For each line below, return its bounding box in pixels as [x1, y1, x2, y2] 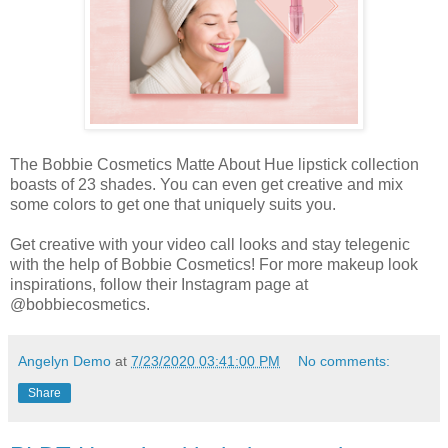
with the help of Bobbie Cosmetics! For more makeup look [10, 256, 418, 274]
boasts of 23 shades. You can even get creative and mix [10, 176, 403, 194]
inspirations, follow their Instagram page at [10, 276, 308, 294]
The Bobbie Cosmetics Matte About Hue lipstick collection [10, 156, 419, 174]
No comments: [298, 353, 391, 370]
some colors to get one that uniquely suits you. [10, 196, 336, 214]
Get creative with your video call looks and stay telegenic [10, 236, 410, 254]
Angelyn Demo [18, 353, 111, 370]
